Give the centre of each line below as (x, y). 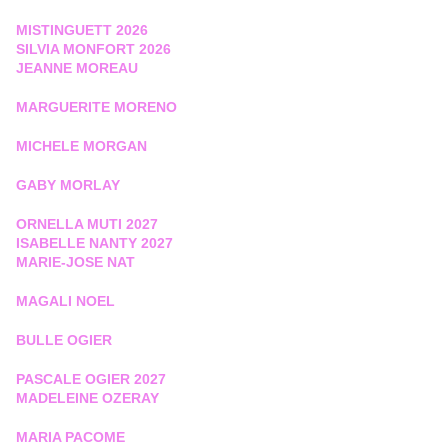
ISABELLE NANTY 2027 (94, 243)
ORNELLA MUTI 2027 (87, 224)
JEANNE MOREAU (77, 68)
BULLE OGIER (64, 340)
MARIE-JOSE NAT (75, 262)
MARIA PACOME (70, 437)
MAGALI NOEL (65, 301)
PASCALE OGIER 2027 (91, 379)
